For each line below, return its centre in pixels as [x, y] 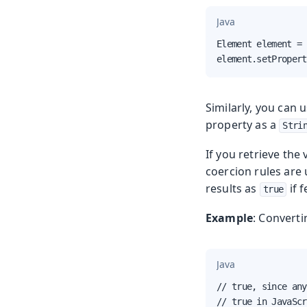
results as [233, 189]
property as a [243, 125]
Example [230, 218]
